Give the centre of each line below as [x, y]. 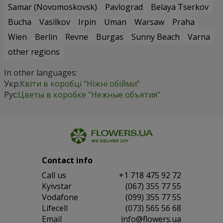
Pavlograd [124, 7]
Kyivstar [57, 186]
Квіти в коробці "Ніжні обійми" [80, 83]
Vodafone [60, 197]
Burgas [110, 37]
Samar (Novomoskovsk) [53, 7]
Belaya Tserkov [180, 7]
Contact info [67, 160]
